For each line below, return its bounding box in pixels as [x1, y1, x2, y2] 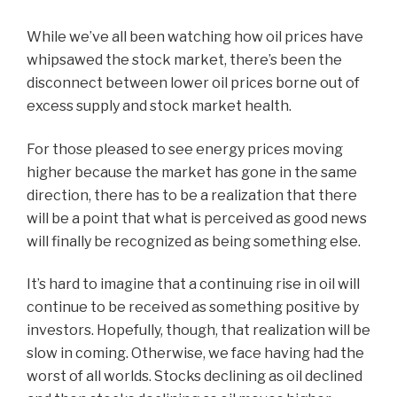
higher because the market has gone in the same [27, 163, 357, 181]
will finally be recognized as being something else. [27, 232, 361, 250]
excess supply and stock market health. [27, 97, 292, 114]
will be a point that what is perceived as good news [27, 209, 367, 227]
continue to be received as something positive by [27, 299, 359, 315]
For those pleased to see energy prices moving [27, 140, 343, 158]
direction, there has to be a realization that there [27, 186, 357, 204]
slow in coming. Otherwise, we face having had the [27, 345, 364, 362]
